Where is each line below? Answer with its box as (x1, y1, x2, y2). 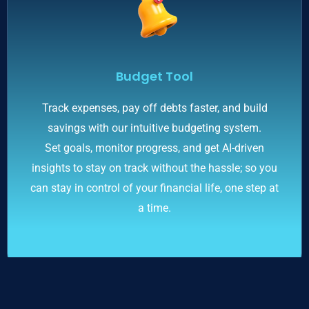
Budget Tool (116, 68, 193, 85)
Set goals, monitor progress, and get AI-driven (45, 141, 264, 154)
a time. (138, 201, 171, 215)
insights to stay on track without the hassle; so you (32, 161, 277, 175)
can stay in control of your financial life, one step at (30, 181, 279, 195)
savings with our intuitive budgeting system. (48, 121, 261, 134)
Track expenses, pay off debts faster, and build (41, 101, 268, 114)
